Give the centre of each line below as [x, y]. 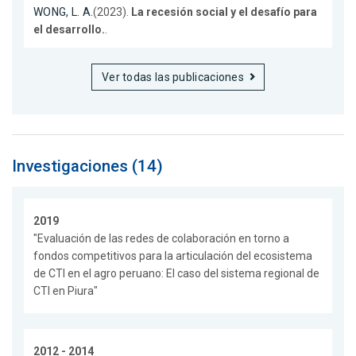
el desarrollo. [69, 29]
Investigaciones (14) [87, 166]
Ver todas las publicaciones [173, 77]
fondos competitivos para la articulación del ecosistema [173, 256]
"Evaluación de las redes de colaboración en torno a [161, 239]
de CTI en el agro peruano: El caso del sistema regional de [176, 274]
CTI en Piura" [66, 291]
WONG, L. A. [64, 12]
